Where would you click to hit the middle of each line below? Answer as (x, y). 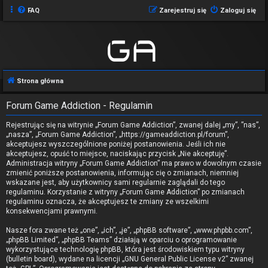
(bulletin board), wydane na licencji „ (65, 259)
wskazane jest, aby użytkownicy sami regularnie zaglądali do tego (115, 182)
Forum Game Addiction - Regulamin (79, 106)
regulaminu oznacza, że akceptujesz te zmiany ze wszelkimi (107, 202)
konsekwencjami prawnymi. (52, 211)
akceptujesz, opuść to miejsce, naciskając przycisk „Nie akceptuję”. (117, 154)
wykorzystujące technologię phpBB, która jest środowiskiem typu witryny (125, 249)
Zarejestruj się (183, 10)
